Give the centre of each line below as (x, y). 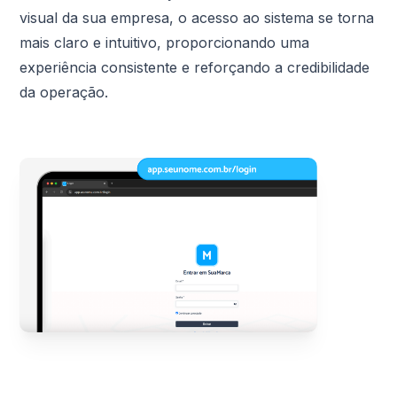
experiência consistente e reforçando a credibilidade (195, 68)
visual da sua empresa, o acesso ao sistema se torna (197, 18)
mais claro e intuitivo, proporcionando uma (165, 43)
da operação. (64, 93)
